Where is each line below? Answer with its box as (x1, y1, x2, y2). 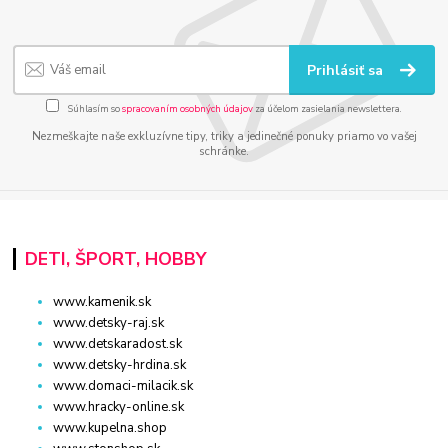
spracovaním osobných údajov (122, 102, 253, 116)
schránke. (199, 144, 249, 160)
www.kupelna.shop (53, 418, 168, 437)
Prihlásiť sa (307, 60, 388, 80)
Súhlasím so (66, 102, 122, 116)
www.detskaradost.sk (53, 334, 183, 353)
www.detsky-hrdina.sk (53, 355, 187, 374)
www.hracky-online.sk (53, 397, 185, 416)
